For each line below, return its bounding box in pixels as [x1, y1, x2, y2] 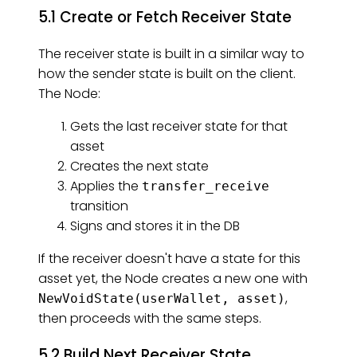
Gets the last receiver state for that [70, 117, 288, 136]
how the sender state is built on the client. [38, 65, 296, 84]
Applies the [70, 177, 142, 196]
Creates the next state [70, 157, 209, 176]
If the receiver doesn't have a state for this [38, 249, 300, 269]
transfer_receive [142, 178, 269, 194]
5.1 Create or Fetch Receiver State [38, 6, 292, 29]
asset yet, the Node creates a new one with [38, 269, 308, 288]
